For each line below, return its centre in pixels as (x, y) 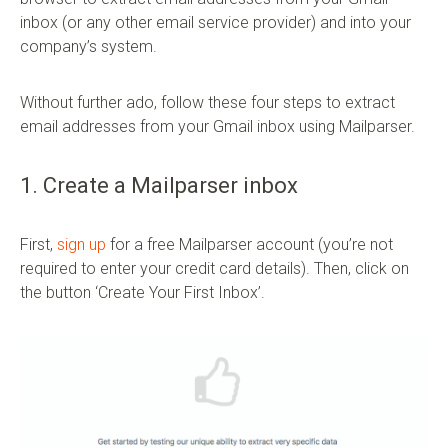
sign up (81, 245)
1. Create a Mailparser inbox (159, 186)
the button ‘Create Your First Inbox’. (142, 293)
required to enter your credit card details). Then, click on (214, 269)
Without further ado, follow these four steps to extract (207, 103)
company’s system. (88, 47)
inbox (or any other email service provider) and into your (215, 23)
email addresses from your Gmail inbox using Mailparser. (217, 127)
